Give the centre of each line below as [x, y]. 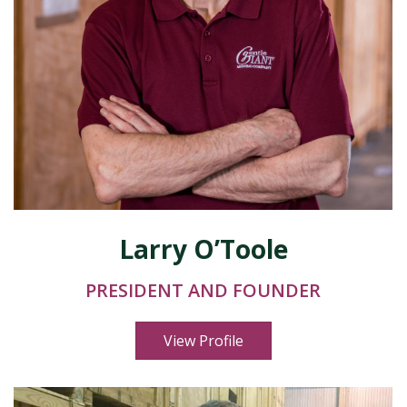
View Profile [203, 341]
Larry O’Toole [203, 249]
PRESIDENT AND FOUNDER [203, 290]
